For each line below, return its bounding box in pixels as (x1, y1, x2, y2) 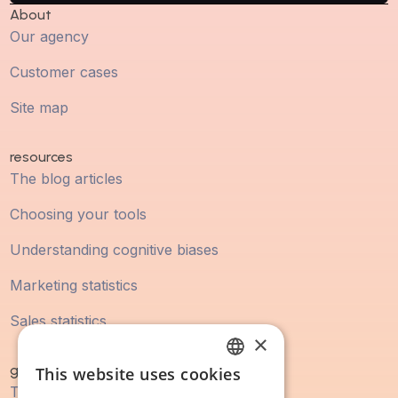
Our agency (10, 27, 90, 45)
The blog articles (10, 169, 123, 187)
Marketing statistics (10, 275, 139, 294)
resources (10, 147, 74, 165)
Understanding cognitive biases (10, 240, 219, 259)
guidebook (10, 361, 81, 378)
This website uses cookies (36, 363, 241, 385)
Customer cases (10, 62, 119, 81)
